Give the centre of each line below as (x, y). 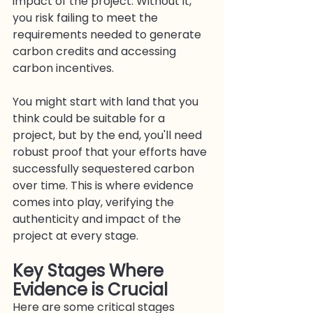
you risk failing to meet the (87, 17)
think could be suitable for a (90, 118)
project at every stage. (75, 235)
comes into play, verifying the (95, 202)
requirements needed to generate (108, 34)
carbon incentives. (63, 68)
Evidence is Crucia (88, 289)
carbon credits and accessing (96, 51)
